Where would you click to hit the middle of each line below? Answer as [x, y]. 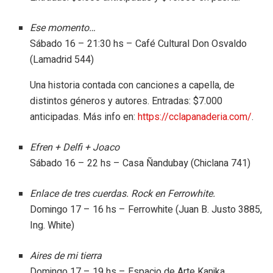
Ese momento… [63, 28]
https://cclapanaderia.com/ [195, 116]
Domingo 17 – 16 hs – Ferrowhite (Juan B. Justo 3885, [146, 209]
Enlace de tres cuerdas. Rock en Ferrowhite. [123, 193]
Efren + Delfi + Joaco [75, 147]
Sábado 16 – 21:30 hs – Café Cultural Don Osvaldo [139, 44]
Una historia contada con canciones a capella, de [133, 85]
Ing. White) [52, 225]
